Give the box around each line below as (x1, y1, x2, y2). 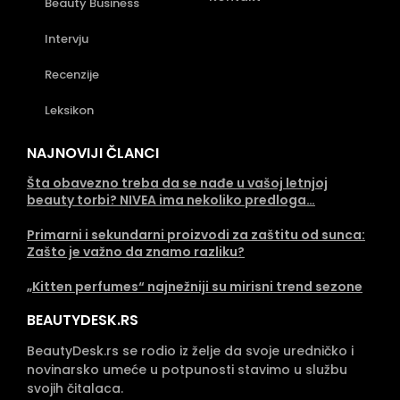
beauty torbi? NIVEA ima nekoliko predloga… (27, 191, 315, 209)
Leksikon (45, 102, 94, 119)
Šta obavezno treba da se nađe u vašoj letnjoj (27, 174, 328, 192)
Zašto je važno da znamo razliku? (27, 243, 245, 261)
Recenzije (45, 66, 99, 83)
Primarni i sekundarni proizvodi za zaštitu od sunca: (27, 226, 365, 244)
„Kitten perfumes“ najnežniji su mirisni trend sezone (27, 278, 362, 296)
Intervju (45, 30, 88, 47)
